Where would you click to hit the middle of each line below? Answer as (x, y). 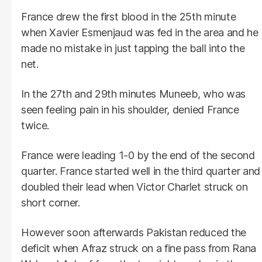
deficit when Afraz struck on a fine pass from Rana (139, 248)
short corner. (51, 202)
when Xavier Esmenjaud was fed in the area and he (140, 32)
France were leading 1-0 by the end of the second (138, 155)
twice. (35, 125)
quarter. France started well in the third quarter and (141, 171)
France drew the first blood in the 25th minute (129, 16)
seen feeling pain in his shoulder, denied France (130, 109)
